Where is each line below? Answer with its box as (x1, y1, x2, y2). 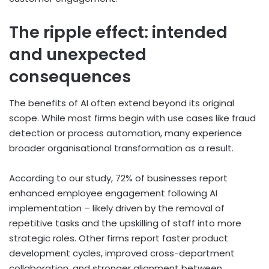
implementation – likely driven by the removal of (9, 202, 225, 215)
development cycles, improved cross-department (9, 247, 235, 260)
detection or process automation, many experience (9, 127, 242, 140)
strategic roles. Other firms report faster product (9, 232, 228, 245)
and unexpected (9, 43, 147, 65)
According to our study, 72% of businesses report (9, 172, 228, 185)
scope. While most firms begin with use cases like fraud (9, 112, 256, 125)
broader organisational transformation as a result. (9, 142, 234, 155)
